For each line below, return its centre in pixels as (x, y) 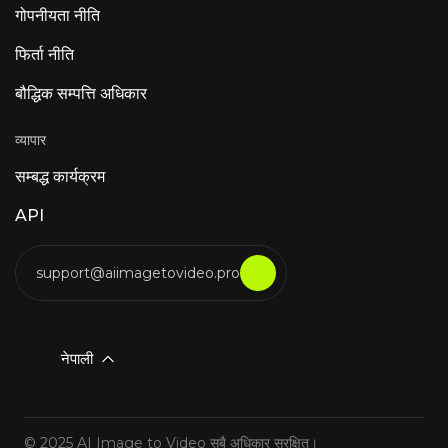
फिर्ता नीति (44, 54)
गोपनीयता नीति (57, 15)
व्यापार (30, 139)
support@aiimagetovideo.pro (138, 272)
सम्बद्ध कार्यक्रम (60, 176)
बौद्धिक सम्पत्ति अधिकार (81, 93)
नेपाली (77, 359)
